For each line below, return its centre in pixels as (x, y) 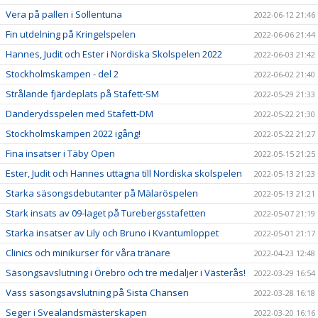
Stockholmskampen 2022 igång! (73, 134)
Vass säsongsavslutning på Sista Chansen (97, 293)
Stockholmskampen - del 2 (62, 74)
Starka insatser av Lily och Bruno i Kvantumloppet (112, 233)
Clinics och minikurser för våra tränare (88, 253)
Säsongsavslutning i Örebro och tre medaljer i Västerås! (126, 273)
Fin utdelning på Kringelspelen (71, 34)
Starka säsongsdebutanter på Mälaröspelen (102, 193)
